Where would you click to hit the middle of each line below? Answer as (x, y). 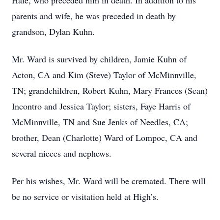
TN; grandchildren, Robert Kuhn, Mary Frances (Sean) (110, 90)
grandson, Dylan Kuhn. (53, 31)
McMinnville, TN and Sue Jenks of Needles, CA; (100, 122)
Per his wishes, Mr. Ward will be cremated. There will (109, 181)
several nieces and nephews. (62, 153)
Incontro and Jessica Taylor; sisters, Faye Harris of (101, 106)
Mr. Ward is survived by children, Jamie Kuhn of (99, 59)
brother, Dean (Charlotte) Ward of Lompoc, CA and (105, 137)
